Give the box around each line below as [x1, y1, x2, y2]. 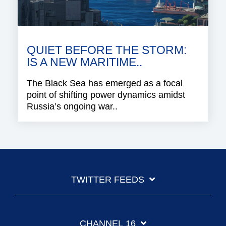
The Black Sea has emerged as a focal [27, 78, 183, 88]
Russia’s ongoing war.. [27, 101, 118, 111]
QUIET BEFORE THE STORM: [27, 43, 187, 56]
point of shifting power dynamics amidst [27, 89, 185, 100]
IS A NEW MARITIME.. [27, 55, 142, 69]
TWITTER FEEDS [71, 174, 144, 185]
